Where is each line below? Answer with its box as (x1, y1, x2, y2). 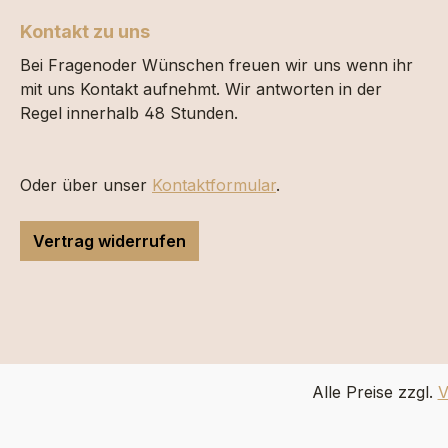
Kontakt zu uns (20, 21, 150, 42)
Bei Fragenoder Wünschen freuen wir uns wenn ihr (20, 55, 413, 75)
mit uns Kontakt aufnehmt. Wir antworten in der (20, 79, 382, 99)
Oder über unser (20, 175, 152, 195)
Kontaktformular (152, 175, 276, 195)
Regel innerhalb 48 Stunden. (20, 103, 238, 123)
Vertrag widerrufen (33, 231, 186, 251)
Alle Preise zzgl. (311, 382, 438, 402)
